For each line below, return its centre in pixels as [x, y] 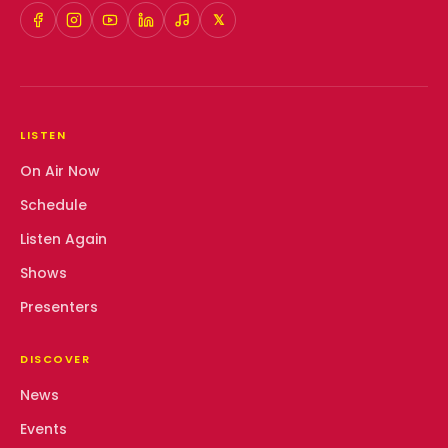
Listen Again [63, 238]
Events [43, 428]
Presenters [59, 306]
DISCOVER [55, 358]
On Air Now [60, 170]
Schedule [53, 204]
